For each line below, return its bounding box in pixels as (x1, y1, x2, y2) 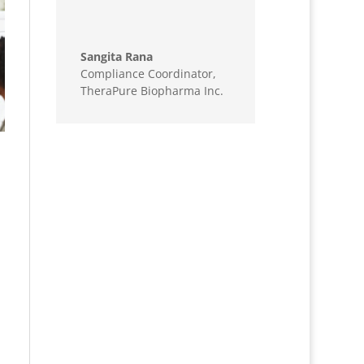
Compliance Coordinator (80, 66, 214, 82)
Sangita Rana (80, 49, 154, 65)
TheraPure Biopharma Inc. (80, 83, 224, 99)
